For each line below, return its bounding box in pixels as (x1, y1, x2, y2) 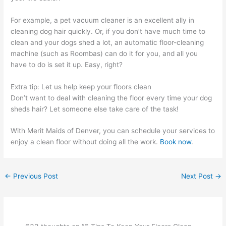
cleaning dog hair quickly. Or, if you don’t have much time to (11, 27, 206, 35)
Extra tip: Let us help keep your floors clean (11, 82, 152, 91)
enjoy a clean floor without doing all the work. (11, 138, 160, 146)
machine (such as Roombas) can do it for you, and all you (11, 49, 198, 58)
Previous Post (11, 172, 59, 181)
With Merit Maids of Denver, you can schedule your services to (11, 127, 215, 135)
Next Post (181, 172, 215, 181)
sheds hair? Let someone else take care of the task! (11, 104, 179, 113)
